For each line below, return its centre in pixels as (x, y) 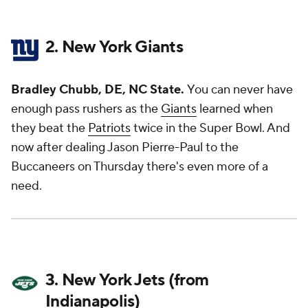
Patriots (109, 128)
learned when (235, 109)
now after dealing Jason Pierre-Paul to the (125, 147)
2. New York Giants (114, 47)
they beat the (49, 128)
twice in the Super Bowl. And (210, 128)
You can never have (240, 90)
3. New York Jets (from (127, 280)
